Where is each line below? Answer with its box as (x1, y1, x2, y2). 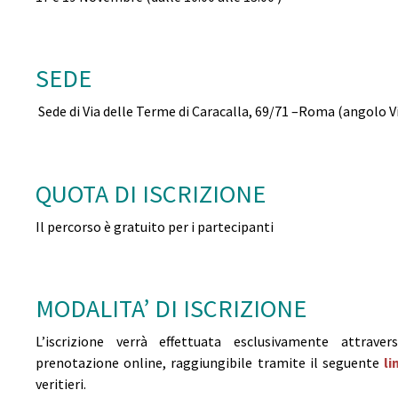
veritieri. (36, 374, 86, 393)
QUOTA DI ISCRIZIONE (36, 177, 266, 210)
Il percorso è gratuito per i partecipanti (36, 217, 274, 235)
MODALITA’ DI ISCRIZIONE (36, 291, 306, 324)
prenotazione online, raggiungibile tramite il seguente (36, 353, 385, 371)
